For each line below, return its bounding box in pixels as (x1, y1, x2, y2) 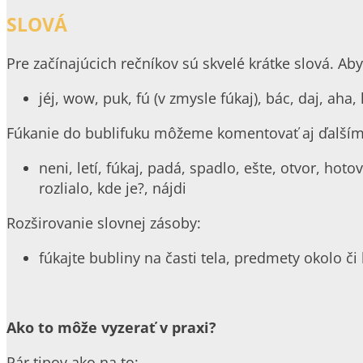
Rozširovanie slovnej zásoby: (6, 212, 201, 233)
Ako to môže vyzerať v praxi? (6, 317, 216, 337)
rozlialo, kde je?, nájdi (39, 177, 186, 198)
